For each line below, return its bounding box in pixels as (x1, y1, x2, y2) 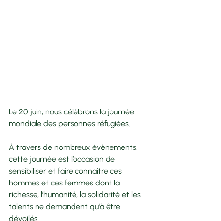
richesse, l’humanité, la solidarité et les (9, 189, 143, 199)
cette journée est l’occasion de (9, 154, 117, 164)
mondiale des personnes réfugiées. (9, 118, 132, 128)
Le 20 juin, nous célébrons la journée (9, 107, 136, 116)
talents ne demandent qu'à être (9, 201, 122, 211)
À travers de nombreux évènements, (9, 142, 140, 152)
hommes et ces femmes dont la (9, 178, 122, 187)
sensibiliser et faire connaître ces (9, 166, 124, 176)
